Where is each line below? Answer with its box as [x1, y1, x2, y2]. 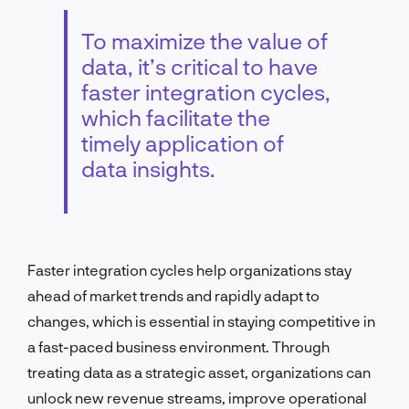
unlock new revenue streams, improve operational [27, 388, 367, 406]
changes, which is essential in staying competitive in [27, 311, 375, 330]
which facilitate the [81, 103, 270, 131]
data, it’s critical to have [81, 52, 318, 79]
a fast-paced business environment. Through [27, 337, 330, 355]
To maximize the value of [81, 26, 328, 54]
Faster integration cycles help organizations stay [27, 260, 351, 278]
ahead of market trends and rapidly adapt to [27, 286, 320, 304]
